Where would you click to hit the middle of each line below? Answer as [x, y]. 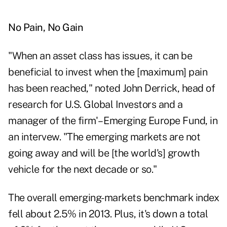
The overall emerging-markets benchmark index [113, 198]
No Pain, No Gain [46, 28]
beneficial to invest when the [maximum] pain [108, 72]
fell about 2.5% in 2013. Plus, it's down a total [108, 214]
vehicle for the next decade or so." [83, 169]
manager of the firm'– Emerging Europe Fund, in [113, 121]
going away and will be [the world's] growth [104, 153]
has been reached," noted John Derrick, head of [111, 88]
